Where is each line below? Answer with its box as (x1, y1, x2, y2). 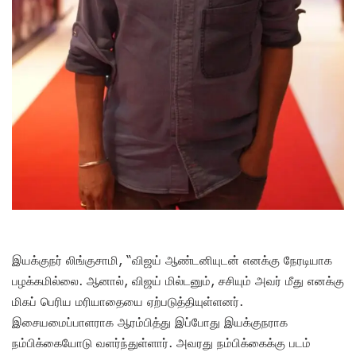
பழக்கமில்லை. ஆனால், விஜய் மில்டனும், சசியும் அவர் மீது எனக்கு (12, 273, 344, 288)
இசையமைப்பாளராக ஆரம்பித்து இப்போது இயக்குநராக (12, 314, 288, 329)
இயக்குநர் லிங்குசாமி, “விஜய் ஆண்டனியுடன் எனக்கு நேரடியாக (12, 252, 332, 267)
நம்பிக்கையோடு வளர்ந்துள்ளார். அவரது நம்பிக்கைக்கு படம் (12, 335, 311, 350)
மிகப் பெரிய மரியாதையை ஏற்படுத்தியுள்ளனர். (12, 293, 243, 308)
